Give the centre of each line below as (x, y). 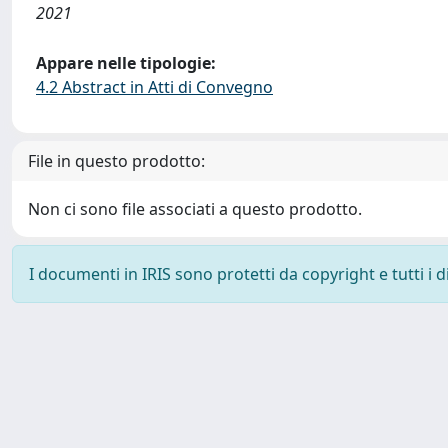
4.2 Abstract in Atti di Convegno (154, 87)
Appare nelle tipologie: (126, 63)
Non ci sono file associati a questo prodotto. (195, 209)
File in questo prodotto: (116, 161)
